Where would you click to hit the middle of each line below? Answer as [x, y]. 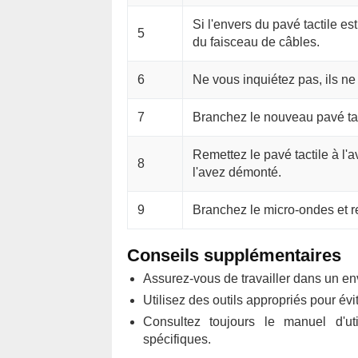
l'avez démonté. [237, 172]
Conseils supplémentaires [234, 255]
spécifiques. [177, 339]
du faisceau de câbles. [256, 42]
